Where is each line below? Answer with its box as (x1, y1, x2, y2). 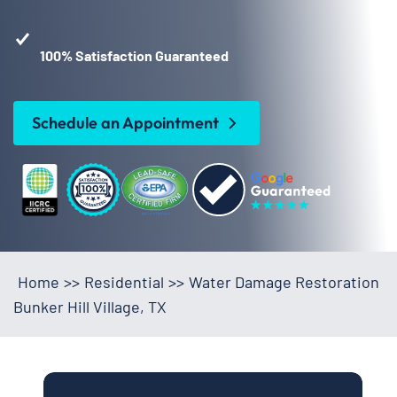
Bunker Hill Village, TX (13, 297, 167, 317)
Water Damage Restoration (189, 272, 379, 292)
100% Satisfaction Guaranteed (40, 46, 229, 64)
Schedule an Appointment (32, 113, 219, 134)
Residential (84, 272, 164, 292)
